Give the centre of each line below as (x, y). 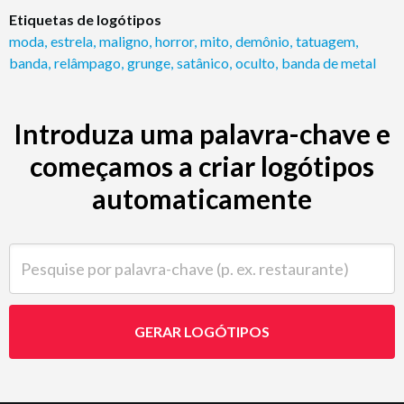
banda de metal (329, 62)
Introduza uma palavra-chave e (202, 133)
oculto (255, 62)
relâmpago (87, 62)
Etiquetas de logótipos (85, 19)
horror (174, 41)
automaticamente (202, 198)
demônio (262, 41)
